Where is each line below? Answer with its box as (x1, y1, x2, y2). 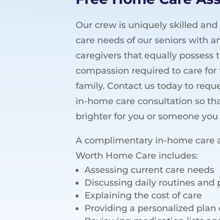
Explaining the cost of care (84, 190, 202, 201)
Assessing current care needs (84, 165, 215, 176)
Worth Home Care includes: (76, 150, 198, 162)
